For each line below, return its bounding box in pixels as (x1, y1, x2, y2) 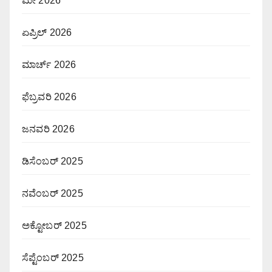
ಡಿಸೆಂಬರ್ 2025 (22, 155, 83, 166)
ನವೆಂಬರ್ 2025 (22, 188, 83, 199)
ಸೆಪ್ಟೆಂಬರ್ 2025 (22, 252, 84, 263)
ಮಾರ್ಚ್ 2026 (22, 59, 76, 70)
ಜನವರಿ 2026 (22, 123, 75, 134)
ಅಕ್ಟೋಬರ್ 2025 (22, 220, 87, 231)
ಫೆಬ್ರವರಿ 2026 (22, 91, 76, 102)
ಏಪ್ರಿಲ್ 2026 (22, 27, 72, 38)
